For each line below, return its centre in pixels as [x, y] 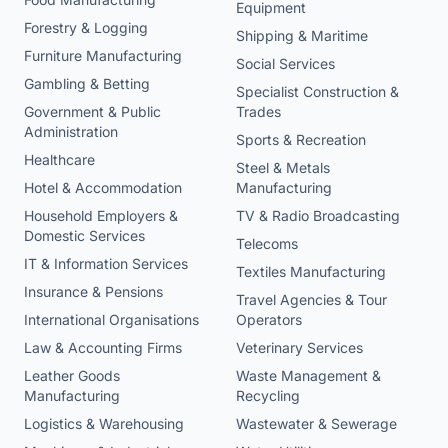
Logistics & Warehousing [104, 424]
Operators [269, 320]
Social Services [285, 64]
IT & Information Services [106, 264]
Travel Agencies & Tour [311, 300]
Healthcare [59, 160]
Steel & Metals [283, 168]
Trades [258, 112]
